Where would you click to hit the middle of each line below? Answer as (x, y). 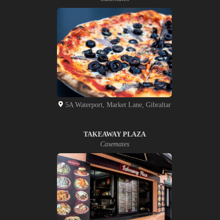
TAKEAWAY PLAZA (114, 134)
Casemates (114, 144)
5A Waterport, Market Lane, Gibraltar (117, 105)
